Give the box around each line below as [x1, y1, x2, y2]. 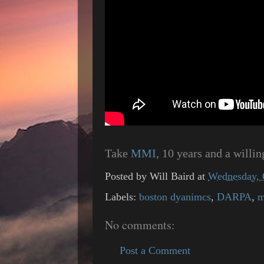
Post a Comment [120, 244, 190, 256]
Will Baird [150, 170, 194, 183]
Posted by [105, 170, 150, 183]
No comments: [105, 216, 175, 233]
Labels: [105, 190, 139, 203]
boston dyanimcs [139, 190, 211, 203]
